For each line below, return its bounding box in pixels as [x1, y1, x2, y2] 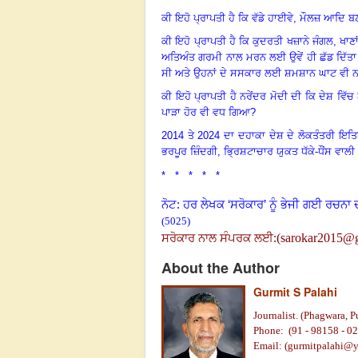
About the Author [161, 257, 280, 278]
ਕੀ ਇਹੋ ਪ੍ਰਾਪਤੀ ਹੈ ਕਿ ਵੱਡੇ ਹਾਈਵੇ [161, 11, 293, 24]
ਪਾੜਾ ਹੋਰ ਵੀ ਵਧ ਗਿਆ [161, 105, 250, 118]
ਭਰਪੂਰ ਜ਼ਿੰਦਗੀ [161, 145, 217, 157]
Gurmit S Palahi [253, 283, 337, 300]
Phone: [253, 324, 286, 336]
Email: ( [253, 339, 288, 352]
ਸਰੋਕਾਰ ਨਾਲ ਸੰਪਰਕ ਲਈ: [161, 231, 276, 245]
